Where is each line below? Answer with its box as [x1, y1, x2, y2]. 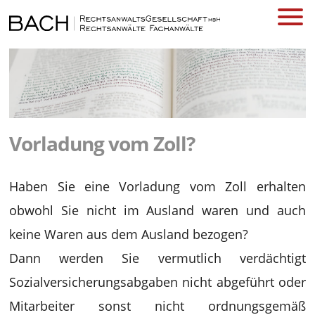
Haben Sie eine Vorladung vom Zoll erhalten [9, 177, 306, 195]
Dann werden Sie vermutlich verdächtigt [9, 249, 306, 266]
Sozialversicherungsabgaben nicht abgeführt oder [9, 273, 306, 290]
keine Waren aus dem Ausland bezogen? [9, 225, 249, 243]
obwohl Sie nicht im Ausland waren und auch [9, 201, 306, 219]
